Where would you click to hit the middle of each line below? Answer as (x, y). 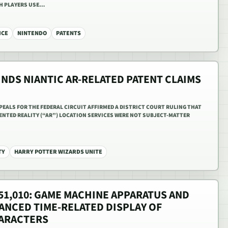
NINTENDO (32, 33)
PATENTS (68, 33)
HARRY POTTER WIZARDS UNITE (58, 152)
